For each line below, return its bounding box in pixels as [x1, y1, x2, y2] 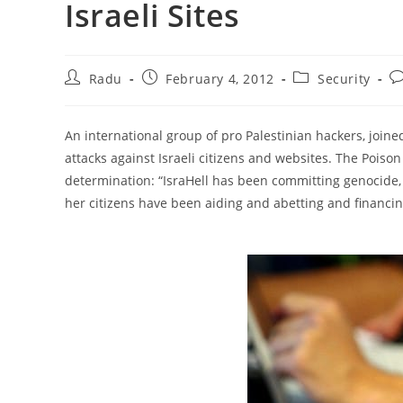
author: [64, 85, 112, 103]
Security [318, 70, 371, 87]
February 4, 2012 [166, 70, 274, 87]
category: [292, 85, 353, 103]
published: [140, 85, 211, 103]
